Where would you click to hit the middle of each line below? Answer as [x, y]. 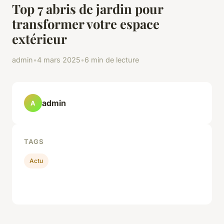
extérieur [39, 39]
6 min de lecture [112, 60]
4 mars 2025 [59, 60]
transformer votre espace [86, 24]
